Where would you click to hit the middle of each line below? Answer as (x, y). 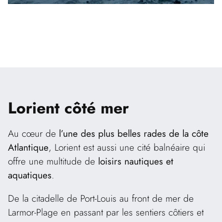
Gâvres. (23, 35)
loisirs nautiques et (136, 161)
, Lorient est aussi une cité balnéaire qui (127, 147)
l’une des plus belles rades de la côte (134, 133)
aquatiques (30, 175)
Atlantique (28, 147)
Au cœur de (33, 133)
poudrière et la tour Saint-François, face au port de (107, 22)
